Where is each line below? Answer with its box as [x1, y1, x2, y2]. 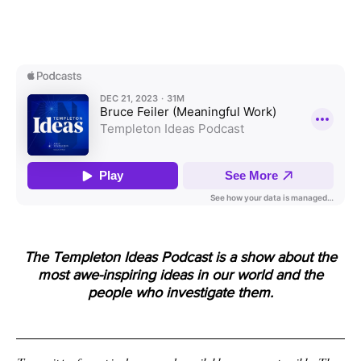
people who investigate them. [88, 285, 273, 301]
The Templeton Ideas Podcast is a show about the [24, 250, 337, 265]
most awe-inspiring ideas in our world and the [38, 268, 323, 283]
